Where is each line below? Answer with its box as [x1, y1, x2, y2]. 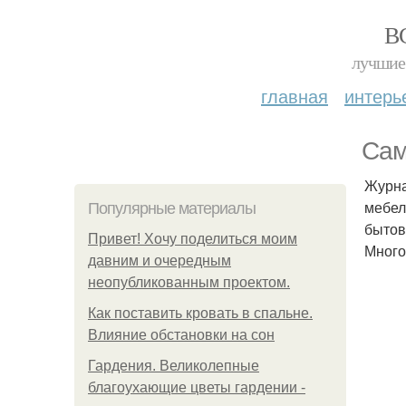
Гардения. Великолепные [88, 358, 259, 373]
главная [261, 82, 328, 109]
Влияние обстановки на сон [88, 327, 275, 343]
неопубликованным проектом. [88, 275, 290, 290]
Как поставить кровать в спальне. [88, 305, 313, 321]
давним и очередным [88, 253, 231, 268]
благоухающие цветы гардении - [88, 380, 305, 395]
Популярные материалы [88, 199, 256, 217]
